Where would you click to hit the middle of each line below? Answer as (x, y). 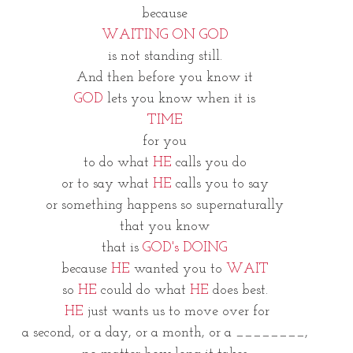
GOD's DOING (185, 248)
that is (122, 248)
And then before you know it (165, 78)
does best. (238, 290)
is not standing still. (165, 56)
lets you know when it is (179, 99)
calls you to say (222, 184)
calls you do (209, 163)
